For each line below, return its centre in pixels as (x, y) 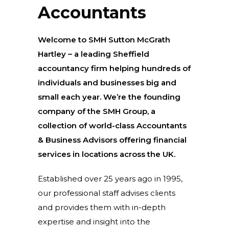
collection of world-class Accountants (112, 125)
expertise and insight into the (94, 222)
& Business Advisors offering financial (112, 140)
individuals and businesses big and (107, 83)
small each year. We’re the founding (109, 97)
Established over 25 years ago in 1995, (110, 179)
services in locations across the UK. (109, 154)
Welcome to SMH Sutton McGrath (104, 40)
